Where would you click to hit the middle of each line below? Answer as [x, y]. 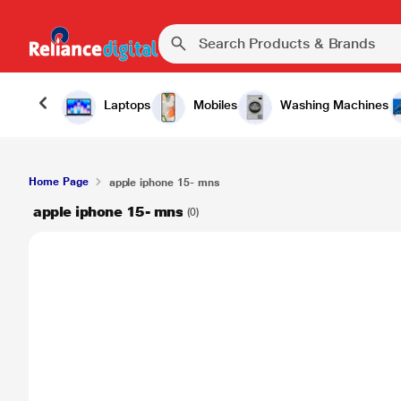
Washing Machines [334, 105]
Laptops [127, 105]
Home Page [59, 182]
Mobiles [215, 105]
